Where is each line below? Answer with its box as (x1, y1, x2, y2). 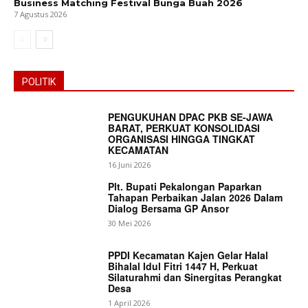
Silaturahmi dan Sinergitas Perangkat (108, 270, 283, 285)
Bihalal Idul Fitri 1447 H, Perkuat (108, 259, 258, 274)
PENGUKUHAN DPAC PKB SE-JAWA (108, 110, 274, 124)
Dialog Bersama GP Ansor (108, 201, 230, 215)
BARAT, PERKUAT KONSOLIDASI (108, 121, 261, 135)
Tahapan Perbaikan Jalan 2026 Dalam (108, 190, 283, 204)
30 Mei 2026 (108, 217, 151, 228)
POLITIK (22, 76, 56, 88)
